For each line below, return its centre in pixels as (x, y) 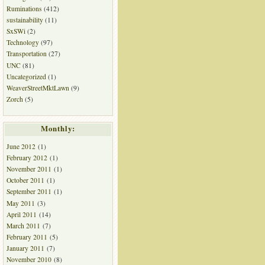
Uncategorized (26, 76)
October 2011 (25, 180)
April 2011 (21, 214)
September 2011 (29, 192)
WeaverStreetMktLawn (38, 88)
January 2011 (25, 248)
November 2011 (29, 169)
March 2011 (23, 225)
